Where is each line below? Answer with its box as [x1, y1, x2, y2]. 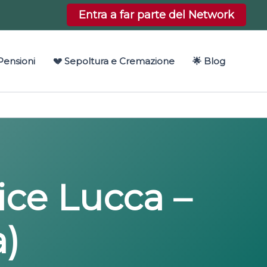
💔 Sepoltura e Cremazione [53, 55, 175, 67]
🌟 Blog [193, 55, 225, 67]
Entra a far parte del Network [79, 8, 234, 21]
